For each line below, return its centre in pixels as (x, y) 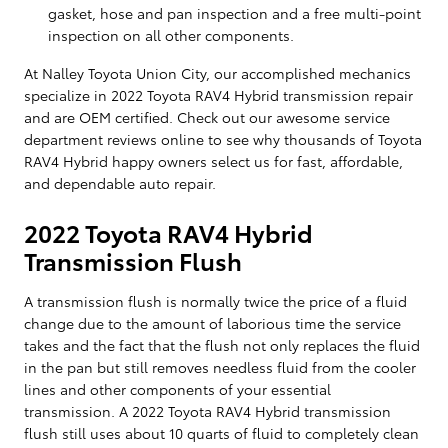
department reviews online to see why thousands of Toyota (223, 138)
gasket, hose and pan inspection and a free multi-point (234, 12)
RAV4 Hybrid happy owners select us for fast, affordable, (213, 160)
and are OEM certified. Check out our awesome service (207, 116)
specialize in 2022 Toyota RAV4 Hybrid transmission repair (218, 94)
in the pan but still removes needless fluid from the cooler (220, 366)
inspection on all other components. (171, 34)
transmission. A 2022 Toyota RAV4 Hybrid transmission (207, 410)
